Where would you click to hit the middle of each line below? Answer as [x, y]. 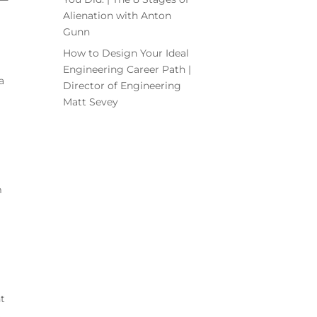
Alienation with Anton [117, 15]
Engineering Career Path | [127, 69]
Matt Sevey [91, 102]
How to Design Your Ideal [126, 53]
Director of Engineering [122, 85]
